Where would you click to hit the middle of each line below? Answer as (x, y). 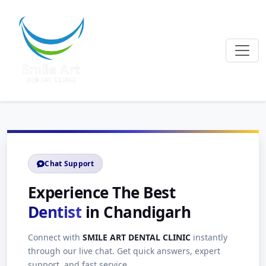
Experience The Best (102, 192)
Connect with (55, 237)
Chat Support (69, 163)
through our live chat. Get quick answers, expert (124, 251)
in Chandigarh (136, 212)
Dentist (55, 212)
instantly (209, 237)
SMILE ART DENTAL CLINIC (137, 237)
